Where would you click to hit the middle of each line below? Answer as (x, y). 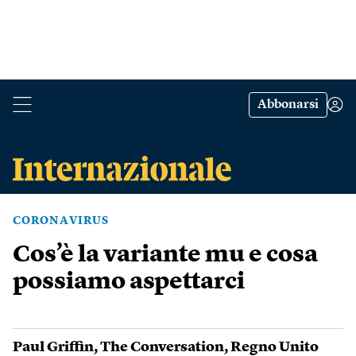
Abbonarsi (288, 105)
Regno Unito (275, 347)
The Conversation (162, 347)
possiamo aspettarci (129, 282)
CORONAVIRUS (61, 221)
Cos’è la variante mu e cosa (165, 255)
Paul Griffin (53, 347)
